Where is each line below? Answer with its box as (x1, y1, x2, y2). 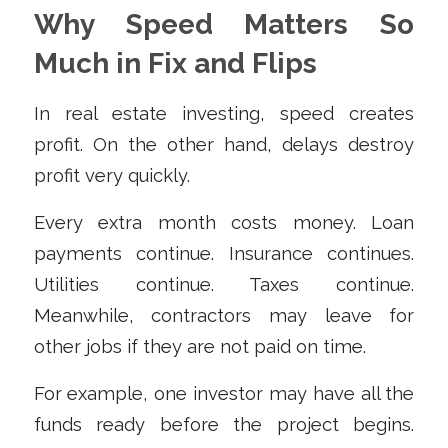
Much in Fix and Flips (33, 46, 317, 80)
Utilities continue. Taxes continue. (33, 274, 415, 296)
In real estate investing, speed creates (33, 103, 415, 125)
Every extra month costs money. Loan (33, 212, 415, 234)
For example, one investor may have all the (33, 382, 415, 404)
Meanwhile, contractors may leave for (33, 305, 415, 327)
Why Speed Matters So (33, 7, 415, 41)
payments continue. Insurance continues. (33, 243, 415, 265)
